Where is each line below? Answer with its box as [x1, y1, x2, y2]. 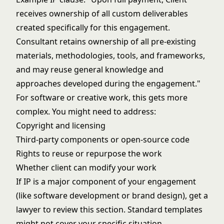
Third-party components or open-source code [16, 134, 189, 145]
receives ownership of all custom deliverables [16, 8, 188, 19]
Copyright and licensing [16, 120, 105, 131]
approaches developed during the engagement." [16, 78, 200, 89]
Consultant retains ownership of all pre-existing [16, 36, 196, 47]
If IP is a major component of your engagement [16, 176, 196, 187]
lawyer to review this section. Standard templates [16, 204, 202, 215]
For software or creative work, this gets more [16, 92, 187, 103]
